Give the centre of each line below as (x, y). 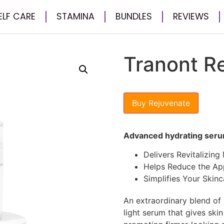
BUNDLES (133, 16)
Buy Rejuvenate (161, 103)
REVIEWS (191, 16)
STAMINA (75, 16)
